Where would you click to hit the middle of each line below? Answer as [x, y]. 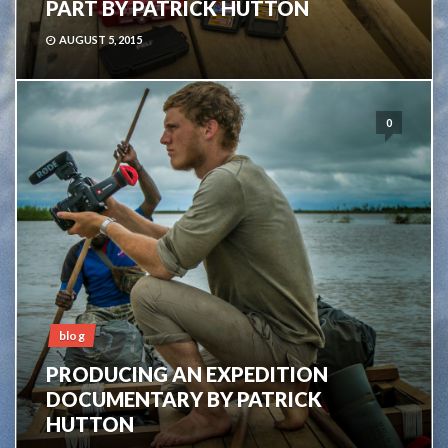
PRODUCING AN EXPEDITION [187, 374]
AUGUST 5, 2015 [100, 39]
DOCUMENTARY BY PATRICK [184, 399]
